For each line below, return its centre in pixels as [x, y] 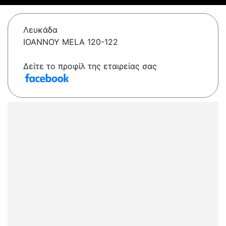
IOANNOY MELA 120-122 [71, 42]
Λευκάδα [40, 30]
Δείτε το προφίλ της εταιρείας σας [90, 66]
